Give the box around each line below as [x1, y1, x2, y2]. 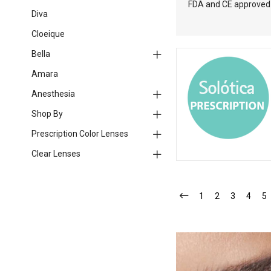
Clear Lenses [31, 149, 80, 158]
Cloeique [31, 29, 65, 39]
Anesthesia [31, 89, 75, 99]
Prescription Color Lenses [31, 129, 128, 139]
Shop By [31, 109, 63, 119]
